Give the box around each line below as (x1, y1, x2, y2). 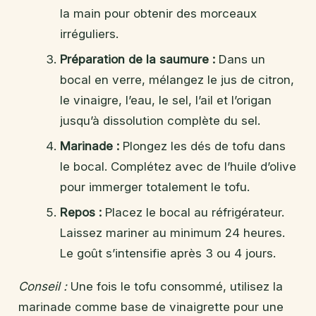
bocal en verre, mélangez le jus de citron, (59, 72, 294, 87)
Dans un (214, 51, 265, 66)
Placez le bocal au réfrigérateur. (101, 205, 284, 219)
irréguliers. (59, 26, 119, 41)
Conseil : (18, 279, 67, 293)
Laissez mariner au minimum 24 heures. (59, 225, 285, 240)
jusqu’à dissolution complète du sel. (59, 113, 260, 128)
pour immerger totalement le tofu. (59, 179, 250, 194)
